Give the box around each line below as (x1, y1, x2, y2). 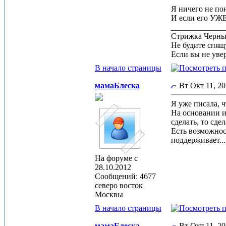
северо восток (95, 181, 143, 190)
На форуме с (95, 154, 138, 162)
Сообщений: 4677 (95, 172, 156, 181)
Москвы (95, 190, 123, 199)
